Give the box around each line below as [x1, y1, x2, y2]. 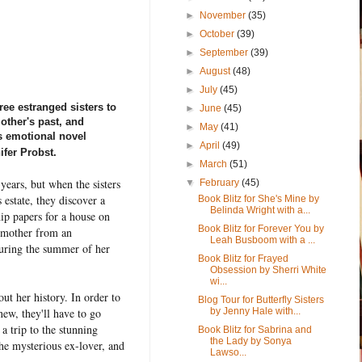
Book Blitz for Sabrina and [197, 323, 312, 335]
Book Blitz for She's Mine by [197, 192, 319, 204]
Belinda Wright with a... [209, 204, 310, 216]
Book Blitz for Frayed [197, 252, 288, 264]
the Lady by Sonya [209, 335, 292, 347]
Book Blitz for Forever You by [197, 222, 324, 234]
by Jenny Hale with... [209, 305, 301, 317]
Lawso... [209, 346, 246, 358]
